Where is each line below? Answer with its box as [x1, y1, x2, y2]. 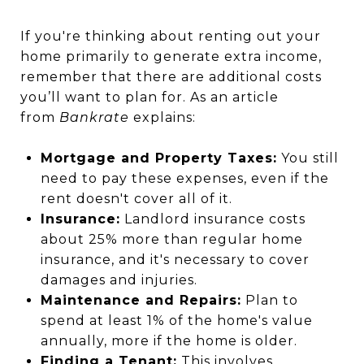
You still [276, 150, 339, 167]
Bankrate [59, 110, 133, 126]
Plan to [240, 292, 298, 309]
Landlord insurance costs [119, 211, 305, 227]
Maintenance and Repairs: [40, 292, 241, 309]
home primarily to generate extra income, [20, 49, 322, 65]
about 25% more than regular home [40, 232, 303, 248]
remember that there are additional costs [20, 69, 322, 85]
